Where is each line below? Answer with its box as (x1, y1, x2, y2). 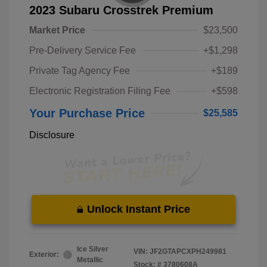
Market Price (29, 25, 85, 35)
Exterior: (29, 250, 59, 259)
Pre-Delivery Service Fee (29, 45, 136, 55)
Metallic (77, 256, 103, 265)
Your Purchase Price (29, 107, 145, 120)
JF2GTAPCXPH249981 (150, 247, 226, 256)
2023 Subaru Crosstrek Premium (29, 4, 213, 17)
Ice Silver (77, 245, 108, 254)
